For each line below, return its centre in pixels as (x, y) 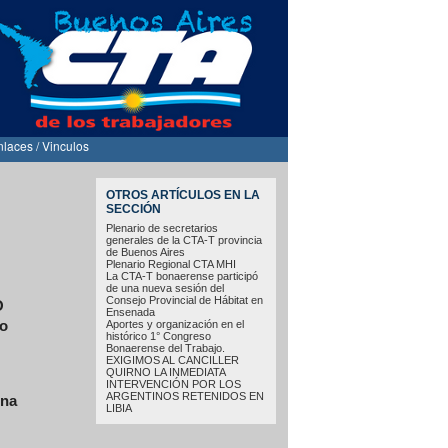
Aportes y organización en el (175, 323)
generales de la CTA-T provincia (184, 239)
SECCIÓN (133, 209)
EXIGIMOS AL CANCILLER (172, 359)
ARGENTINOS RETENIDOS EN (185, 395)
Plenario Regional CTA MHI (171, 263)
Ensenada (130, 311)
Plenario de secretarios (162, 227)
